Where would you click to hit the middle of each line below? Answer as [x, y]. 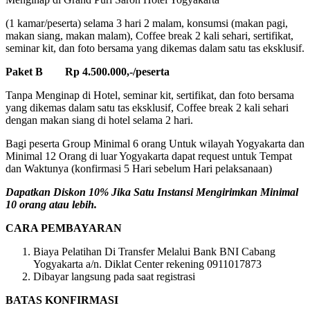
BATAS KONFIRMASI [62, 300]
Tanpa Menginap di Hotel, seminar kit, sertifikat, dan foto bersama [150, 95]
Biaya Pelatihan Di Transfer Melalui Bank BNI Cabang [154, 251]
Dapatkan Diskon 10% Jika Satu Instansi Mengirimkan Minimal [152, 192]
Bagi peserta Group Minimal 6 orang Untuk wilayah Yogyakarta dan [155, 143]
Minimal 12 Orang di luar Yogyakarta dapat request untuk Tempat [149, 156]
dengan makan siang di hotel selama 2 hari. [99, 120]
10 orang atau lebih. [51, 204]
